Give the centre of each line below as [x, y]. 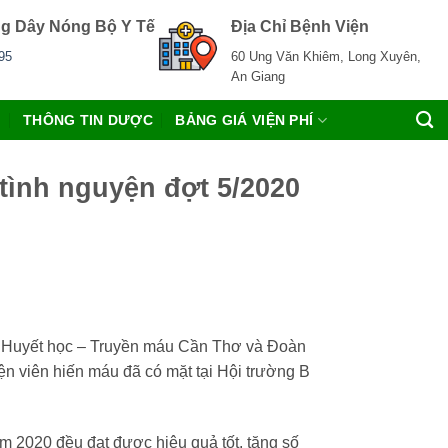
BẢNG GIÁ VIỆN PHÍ [244, 120]
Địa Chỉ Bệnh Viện [299, 26]
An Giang [257, 76]
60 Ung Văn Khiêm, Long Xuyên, [325, 56]
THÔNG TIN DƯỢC [88, 120]
